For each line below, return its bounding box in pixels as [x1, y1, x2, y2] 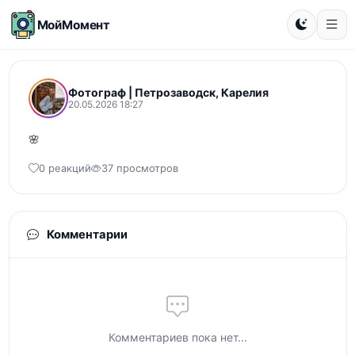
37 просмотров [101, 162, 178, 174]
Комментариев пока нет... [108, 330, 247, 344]
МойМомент [36, 17, 111, 32]
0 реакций [38, 162, 91, 174]
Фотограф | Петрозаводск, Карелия [67, 86, 269, 99]
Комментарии [44, 227, 128, 242]
